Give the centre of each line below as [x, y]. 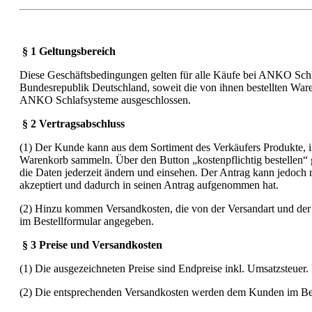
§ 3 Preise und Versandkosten [92, 244]
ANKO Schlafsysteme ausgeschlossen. [105, 100]
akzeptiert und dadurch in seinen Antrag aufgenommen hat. [149, 185]
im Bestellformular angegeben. [87, 221]
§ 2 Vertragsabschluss [73, 123]
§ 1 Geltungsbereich [69, 51]
